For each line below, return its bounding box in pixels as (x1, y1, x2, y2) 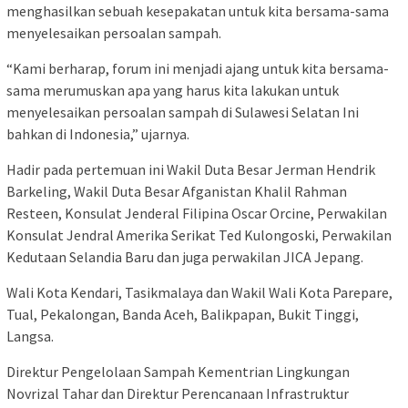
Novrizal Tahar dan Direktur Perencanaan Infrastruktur (6, 383, 349, 403)
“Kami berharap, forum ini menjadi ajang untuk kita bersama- (6, 58, 389, 77)
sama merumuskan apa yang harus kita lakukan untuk (6, 80, 339, 99)
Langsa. (6, 326, 54, 345)
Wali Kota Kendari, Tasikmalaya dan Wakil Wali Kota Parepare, (6, 282, 393, 301)
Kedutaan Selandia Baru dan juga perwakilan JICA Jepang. (6, 247, 363, 266)
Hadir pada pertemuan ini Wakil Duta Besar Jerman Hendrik (6, 159, 375, 178)
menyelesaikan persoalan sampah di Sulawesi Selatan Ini (6, 102, 359, 121)
